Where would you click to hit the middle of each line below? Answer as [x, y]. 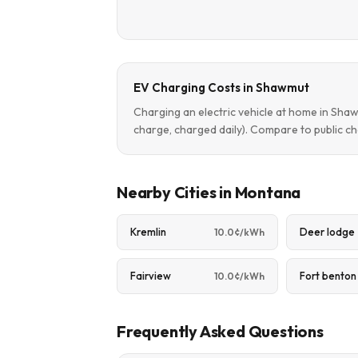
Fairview [151, 276]
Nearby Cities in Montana [209, 192]
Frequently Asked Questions [220, 331]
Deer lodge [328, 232]
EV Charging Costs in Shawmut [221, 88]
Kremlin [148, 232]
